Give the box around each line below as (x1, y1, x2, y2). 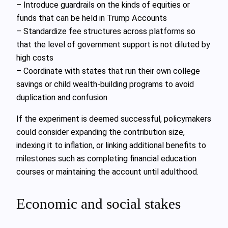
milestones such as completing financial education (16, 154, 196, 164)
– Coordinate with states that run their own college (16, 66, 200, 76)
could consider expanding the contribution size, (16, 127, 185, 137)
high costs (16, 52, 53, 63)
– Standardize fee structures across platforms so (16, 26, 195, 36)
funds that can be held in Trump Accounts (16, 13, 167, 23)
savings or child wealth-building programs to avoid (16, 79, 194, 89)
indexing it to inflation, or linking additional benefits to (16, 140, 206, 151)
